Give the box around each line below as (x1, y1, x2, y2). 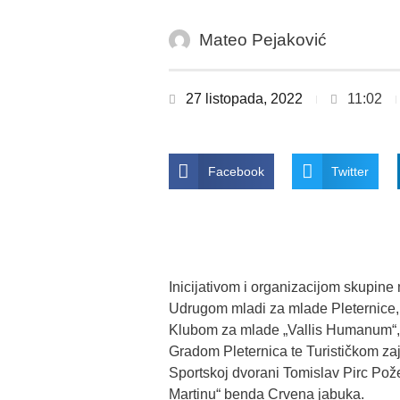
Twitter (331, 164, 370, 179)
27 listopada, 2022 (185, 91, 303, 107)
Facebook (207, 164, 264, 179)
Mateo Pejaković (198, 30, 327, 50)
